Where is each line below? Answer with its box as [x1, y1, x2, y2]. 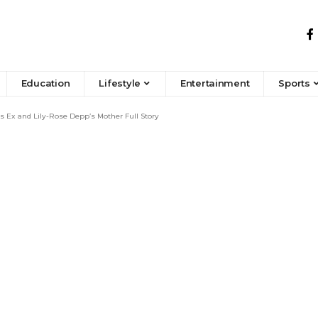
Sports [278, 77, 310, 89]
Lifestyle [99, 77, 141, 89]
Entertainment [180, 77, 250, 89]
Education [21, 77, 70, 89]
